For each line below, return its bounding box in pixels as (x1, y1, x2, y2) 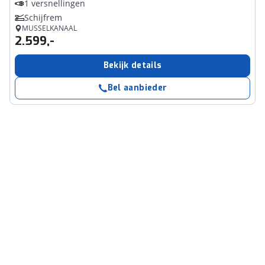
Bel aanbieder (107, 82, 167, 93)
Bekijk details (103, 60, 162, 71)
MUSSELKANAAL (22, 23, 77, 33)
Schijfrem (24, 12, 62, 23)
